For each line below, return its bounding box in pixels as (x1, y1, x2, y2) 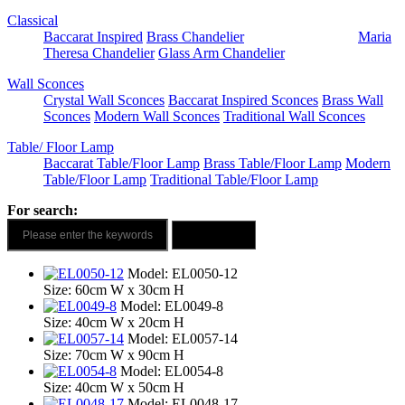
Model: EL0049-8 (120, 298, 223, 315)
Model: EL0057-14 (127, 331, 238, 347)
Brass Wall (322, 92, 383, 108)
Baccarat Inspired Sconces (168, 92, 318, 108)
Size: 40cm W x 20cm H (43, 315, 184, 331)
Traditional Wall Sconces (223, 108, 365, 125)
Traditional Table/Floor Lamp (150, 172, 318, 188)
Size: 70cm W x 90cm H (43, 347, 184, 363)
